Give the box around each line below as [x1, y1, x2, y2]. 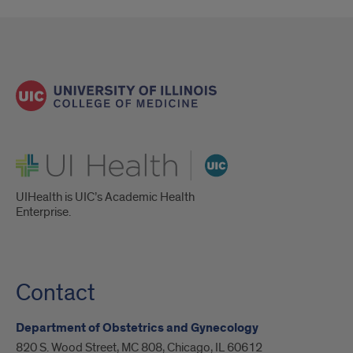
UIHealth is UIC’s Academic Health [16, 189, 195, 206]
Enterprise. [16, 204, 71, 221]
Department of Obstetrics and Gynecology [16, 320, 258, 337]
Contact [16, 278, 95, 309]
